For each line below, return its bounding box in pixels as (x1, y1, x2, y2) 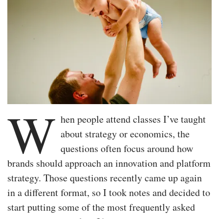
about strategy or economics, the (61, 127, 190, 140)
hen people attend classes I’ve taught (61, 112, 206, 126)
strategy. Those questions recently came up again (7, 171, 202, 184)
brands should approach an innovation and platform (7, 156, 211, 170)
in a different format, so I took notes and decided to (7, 185, 210, 199)
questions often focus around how (61, 141, 193, 155)
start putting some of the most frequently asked (7, 200, 195, 214)
